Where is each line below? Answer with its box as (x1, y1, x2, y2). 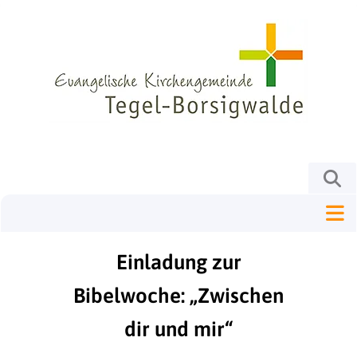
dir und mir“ (124, 317, 233, 341)
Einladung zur (116, 250, 241, 274)
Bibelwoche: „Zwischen (73, 284, 284, 308)
